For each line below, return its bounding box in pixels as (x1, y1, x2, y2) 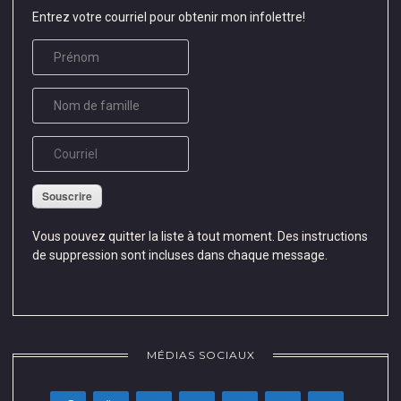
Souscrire (42, 187, 92, 204)
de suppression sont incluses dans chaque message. (32, 247, 328, 262)
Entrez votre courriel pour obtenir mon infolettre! (32, 9, 305, 24)
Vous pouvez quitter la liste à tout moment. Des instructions (32, 228, 368, 243)
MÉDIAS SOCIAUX (146, 348, 255, 363)
